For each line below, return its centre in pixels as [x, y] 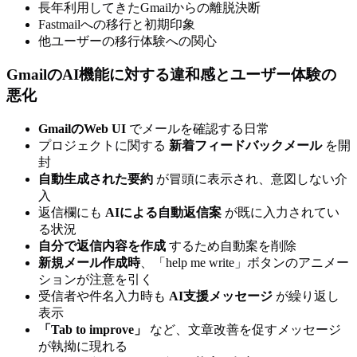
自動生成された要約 [96, 178]
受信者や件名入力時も [104, 296]
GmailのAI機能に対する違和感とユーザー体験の [171, 75]
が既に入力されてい [280, 212]
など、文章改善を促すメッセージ [244, 329]
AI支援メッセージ [221, 296]
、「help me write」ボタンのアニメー [245, 262]
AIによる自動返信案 [163, 212]
